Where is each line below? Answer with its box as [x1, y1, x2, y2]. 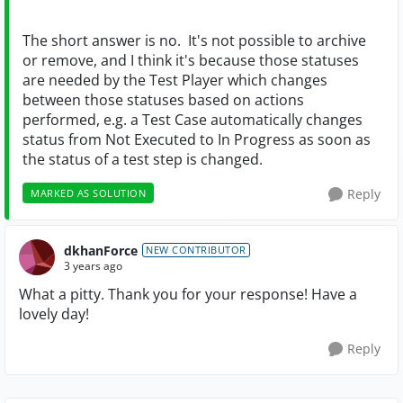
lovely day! [19, 304, 89, 324]
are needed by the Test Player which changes [22, 70, 327, 90]
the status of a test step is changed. [22, 149, 263, 169]
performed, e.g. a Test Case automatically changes [22, 110, 363, 130]
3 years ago [64, 257, 122, 273]
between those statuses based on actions [22, 90, 304, 110]
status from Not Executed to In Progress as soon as [22, 130, 371, 149]
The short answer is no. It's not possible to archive [22, 31, 366, 50]
